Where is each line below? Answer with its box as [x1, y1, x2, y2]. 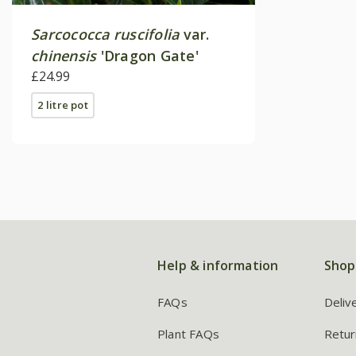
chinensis [31, 45, 97, 65]
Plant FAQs [157, 325, 219, 342]
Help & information [157, 256, 279, 274]
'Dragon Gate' [96, 45, 199, 65]
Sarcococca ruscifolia [31, 24, 180, 44]
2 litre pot [37, 97, 88, 112]
